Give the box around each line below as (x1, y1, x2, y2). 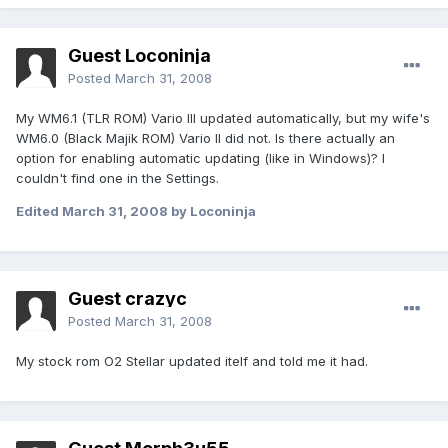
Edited (16, 203, 62, 220)
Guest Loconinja (68, 45, 211, 67)
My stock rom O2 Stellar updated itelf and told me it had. (16, 353, 368, 370)
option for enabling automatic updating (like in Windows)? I (16, 150, 385, 167)
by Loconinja (168, 203, 256, 220)
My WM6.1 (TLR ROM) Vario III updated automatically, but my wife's (16, 110, 430, 127)
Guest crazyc (68, 288, 187, 310)
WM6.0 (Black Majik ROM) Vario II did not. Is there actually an (16, 130, 395, 147)
